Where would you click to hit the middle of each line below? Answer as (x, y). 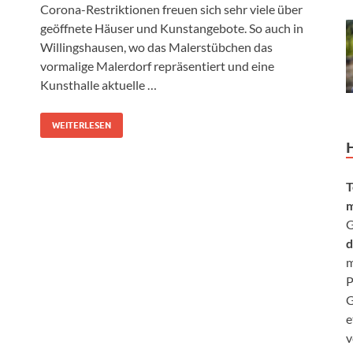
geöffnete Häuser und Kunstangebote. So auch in (172, 28)
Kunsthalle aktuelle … (98, 84)
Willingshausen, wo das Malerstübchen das (156, 46)
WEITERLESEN (82, 125)
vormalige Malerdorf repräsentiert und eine (157, 65)
